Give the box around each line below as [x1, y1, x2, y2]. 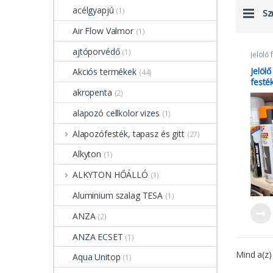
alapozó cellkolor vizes [73, 107, 160, 119]
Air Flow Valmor [73, 24, 133, 37]
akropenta [73, 87, 112, 99]
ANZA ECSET [73, 230, 123, 243]
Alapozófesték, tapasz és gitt [72, 127, 185, 140]
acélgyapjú [73, 4, 114, 16]
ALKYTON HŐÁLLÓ [72, 169, 148, 181]
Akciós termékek [73, 66, 136, 78]
